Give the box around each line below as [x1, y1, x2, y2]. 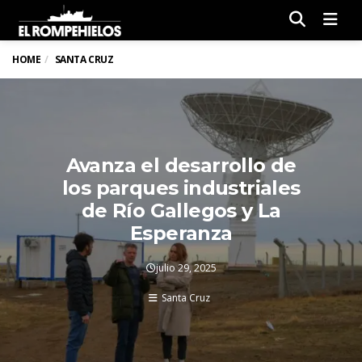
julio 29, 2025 [155, 261, 217, 275]
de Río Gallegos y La [81, 199, 281, 222]
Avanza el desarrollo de [65, 154, 297, 177]
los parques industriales [61, 176, 301, 200]
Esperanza [129, 221, 233, 245]
